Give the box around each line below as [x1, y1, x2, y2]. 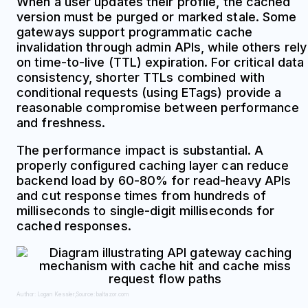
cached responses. [16, 218, 131, 233]
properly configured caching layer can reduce [16, 157, 289, 173]
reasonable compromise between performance [16, 100, 300, 115]
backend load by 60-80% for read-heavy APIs [16, 173, 291, 188]
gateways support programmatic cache [16, 24, 253, 39]
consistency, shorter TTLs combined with [16, 69, 265, 85]
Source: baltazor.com [76, 290, 129, 298]
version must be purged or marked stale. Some [16, 9, 297, 24]
